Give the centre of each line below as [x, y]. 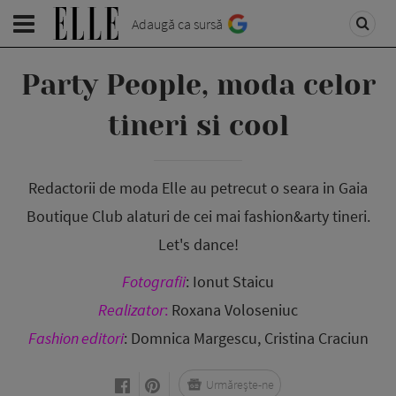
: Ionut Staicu [230, 282]
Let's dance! [198, 244]
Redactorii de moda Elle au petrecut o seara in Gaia [198, 188]
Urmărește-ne [240, 385]
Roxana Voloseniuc [233, 310]
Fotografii [154, 282]
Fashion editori [76, 338]
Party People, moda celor [198, 85]
